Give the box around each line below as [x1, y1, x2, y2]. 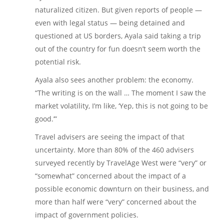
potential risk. [35, 56, 81, 66]
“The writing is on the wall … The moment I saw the [35, 87, 206, 97]
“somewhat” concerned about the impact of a [35, 170, 186, 180]
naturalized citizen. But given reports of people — [35, 4, 202, 14]
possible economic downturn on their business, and [35, 183, 209, 193]
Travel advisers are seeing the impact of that [35, 131, 184, 141]
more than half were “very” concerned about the [35, 196, 196, 206]
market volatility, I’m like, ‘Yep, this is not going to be [35, 100, 208, 110]
